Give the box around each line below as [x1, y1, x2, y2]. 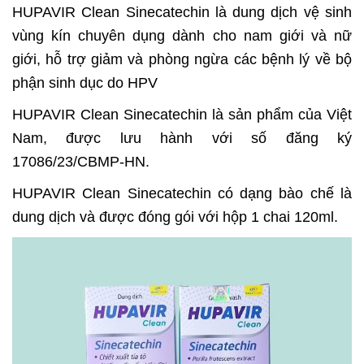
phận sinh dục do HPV [12, 74, 158, 91]
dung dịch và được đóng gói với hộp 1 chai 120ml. [12, 208, 338, 225]
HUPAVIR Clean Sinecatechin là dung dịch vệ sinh [12, 3, 352, 20]
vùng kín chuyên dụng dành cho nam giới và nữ [12, 27, 352, 44]
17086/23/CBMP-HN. [12, 153, 149, 170]
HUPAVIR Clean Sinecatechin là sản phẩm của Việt [12, 106, 352, 123]
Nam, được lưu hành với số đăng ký [12, 129, 352, 146]
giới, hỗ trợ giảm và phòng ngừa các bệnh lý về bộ [12, 50, 352, 67]
